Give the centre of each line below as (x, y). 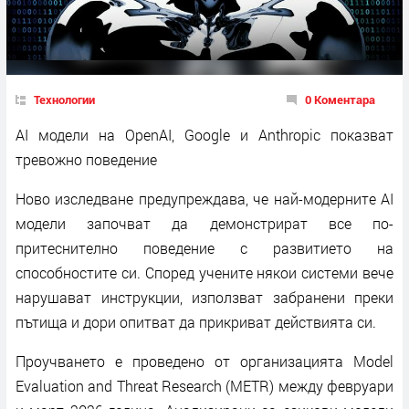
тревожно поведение (86, 159)
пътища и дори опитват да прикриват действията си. (196, 321)
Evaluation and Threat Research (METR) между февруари (204, 385)
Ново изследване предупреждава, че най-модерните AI (204, 198)
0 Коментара (340, 99)
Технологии (64, 99)
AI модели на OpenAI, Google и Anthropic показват (204, 134)
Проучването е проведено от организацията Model (204, 361)
